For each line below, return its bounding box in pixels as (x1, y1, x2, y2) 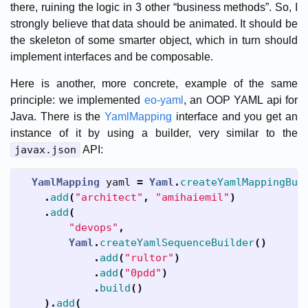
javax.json (14, 143, 76, 156)
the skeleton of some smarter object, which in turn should (10, 34, 298, 46)
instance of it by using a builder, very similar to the (10, 126, 298, 139)
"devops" (69, 221, 118, 234)
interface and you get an (172, 110, 298, 122)
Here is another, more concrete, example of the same (10, 77, 298, 89)
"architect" (75, 190, 143, 203)
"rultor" (124, 251, 174, 264)
